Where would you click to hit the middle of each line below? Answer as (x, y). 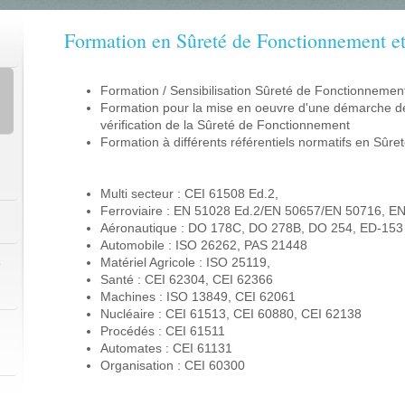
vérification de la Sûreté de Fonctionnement (226, 125)
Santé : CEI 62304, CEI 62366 (187, 280)
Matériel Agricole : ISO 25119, (186, 263)
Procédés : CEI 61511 (163, 331)
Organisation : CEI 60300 (173, 366)
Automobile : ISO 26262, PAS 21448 (204, 245)
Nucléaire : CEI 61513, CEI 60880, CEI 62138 (231, 314)
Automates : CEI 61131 (167, 348)
